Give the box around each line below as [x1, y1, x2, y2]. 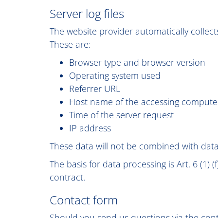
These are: [50, 38, 91, 50]
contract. [50, 171, 85, 183]
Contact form [50, 192, 118, 208]
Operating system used [69, 70, 161, 81]
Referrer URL [69, 83, 120, 94]
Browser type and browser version [69, 56, 205, 68]
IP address [69, 122, 111, 134]
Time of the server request [69, 109, 174, 121]
